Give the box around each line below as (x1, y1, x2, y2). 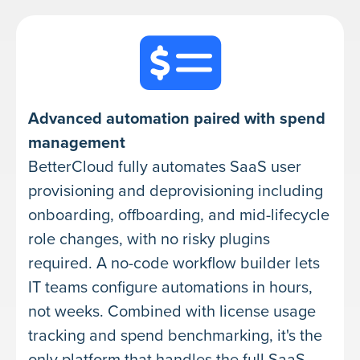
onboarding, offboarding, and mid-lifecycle (28, 205, 329, 225)
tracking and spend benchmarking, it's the (28, 325, 322, 346)
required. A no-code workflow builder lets (28, 253, 320, 273)
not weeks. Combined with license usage (28, 301, 316, 321)
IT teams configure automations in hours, (28, 277, 313, 297)
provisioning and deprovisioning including (28, 181, 323, 201)
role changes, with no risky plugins (28, 229, 270, 249)
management (28, 133, 125, 153)
